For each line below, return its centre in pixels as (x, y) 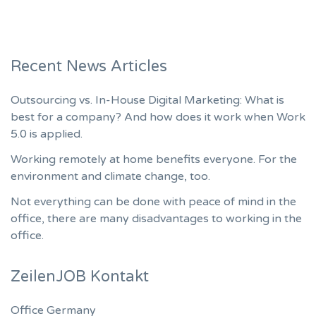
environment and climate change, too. (110, 177)
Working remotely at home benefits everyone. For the (154, 160)
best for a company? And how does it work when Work (158, 117)
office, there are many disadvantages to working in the (156, 219)
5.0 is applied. (47, 134)
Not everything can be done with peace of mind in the (153, 202)
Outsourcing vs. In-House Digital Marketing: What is (147, 101)
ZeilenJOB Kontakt (80, 277)
